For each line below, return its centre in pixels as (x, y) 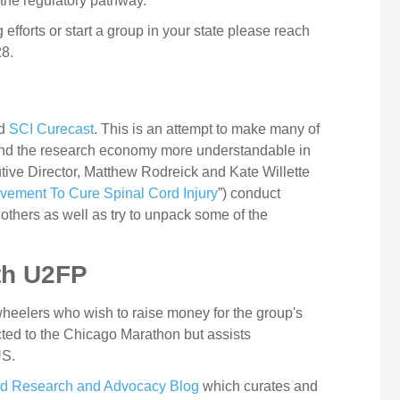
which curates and (259, 387)
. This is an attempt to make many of (207, 129)
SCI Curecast (52, 129)
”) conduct (250, 194)
